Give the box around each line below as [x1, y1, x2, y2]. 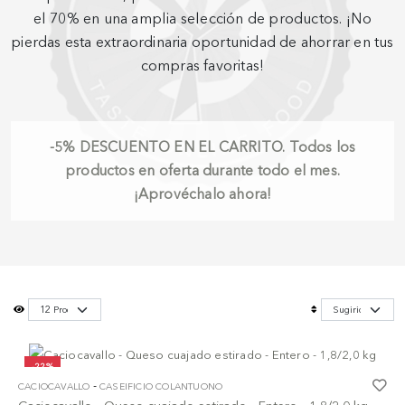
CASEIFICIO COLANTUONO [99, 381, 223, 393]
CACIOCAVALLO [18, 381, 90, 393]
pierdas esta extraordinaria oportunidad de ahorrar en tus [11, 33, 394, 52]
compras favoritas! [140, 57, 265, 75]
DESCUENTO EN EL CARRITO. [79, 138, 286, 156]
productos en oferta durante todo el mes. [65, 162, 340, 180]
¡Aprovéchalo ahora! [133, 185, 272, 203]
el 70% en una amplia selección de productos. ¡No [33, 10, 372, 28]
